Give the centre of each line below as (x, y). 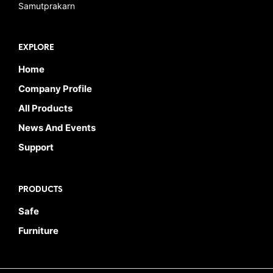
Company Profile (55, 89)
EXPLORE (36, 48)
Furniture (38, 231)
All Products (45, 108)
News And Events (57, 128)
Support (36, 147)
